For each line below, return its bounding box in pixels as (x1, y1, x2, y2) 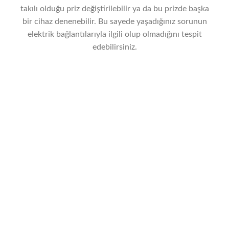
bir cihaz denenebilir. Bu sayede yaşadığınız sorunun (22, 17, 207, 26)
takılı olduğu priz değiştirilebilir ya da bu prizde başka (20, 5, 209, 13)
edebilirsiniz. (92, 43, 137, 52)
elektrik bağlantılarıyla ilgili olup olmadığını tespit (27, 30, 202, 39)
